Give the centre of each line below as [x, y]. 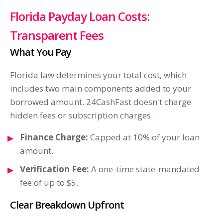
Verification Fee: [55, 169]
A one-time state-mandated [144, 169]
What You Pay [41, 52]
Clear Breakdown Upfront [67, 205]
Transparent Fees [57, 35]
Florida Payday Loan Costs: [80, 16]
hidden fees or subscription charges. [81, 115]
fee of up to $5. [49, 183]
